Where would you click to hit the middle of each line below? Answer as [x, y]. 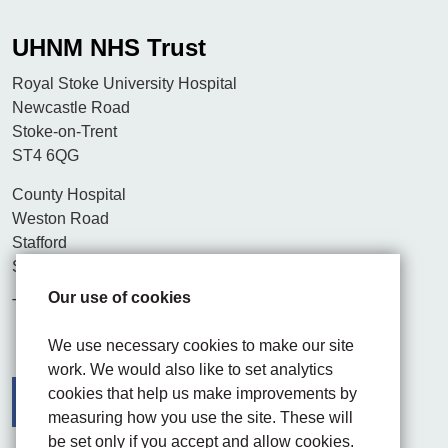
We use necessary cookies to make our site [201, 345]
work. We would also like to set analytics [191, 369]
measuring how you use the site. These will [201, 417]
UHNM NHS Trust [109, 47]
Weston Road [61, 218]
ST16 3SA [49, 266]
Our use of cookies [120, 297]
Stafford [40, 242]
